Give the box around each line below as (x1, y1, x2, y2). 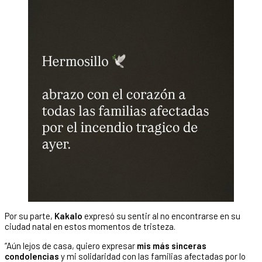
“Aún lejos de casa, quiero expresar (5, 240, 137, 251)
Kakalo (54, 210, 84, 221)
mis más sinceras (137, 240, 206, 251)
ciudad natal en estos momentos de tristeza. (5, 220, 175, 232)
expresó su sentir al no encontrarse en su (84, 210, 240, 221)
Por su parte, (5, 210, 54, 221)
